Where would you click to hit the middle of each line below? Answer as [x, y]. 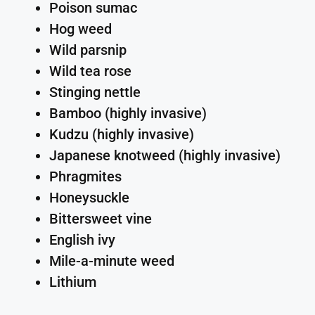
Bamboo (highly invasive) [128, 113]
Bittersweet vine [101, 218]
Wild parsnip [88, 50]
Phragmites [85, 176]
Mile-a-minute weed [112, 261]
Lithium [73, 282]
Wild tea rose [90, 71]
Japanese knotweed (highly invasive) [165, 155]
